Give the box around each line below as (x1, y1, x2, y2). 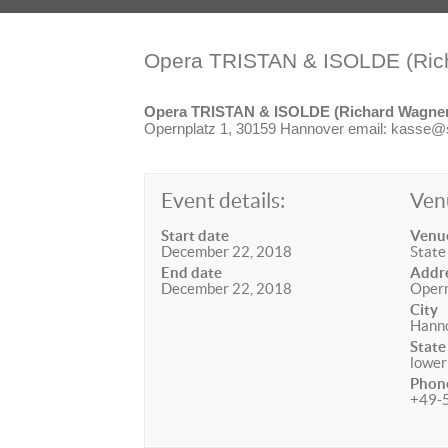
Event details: (161, 189, 285, 212)
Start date (161, 227, 229, 244)
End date (161, 264, 222, 281)
